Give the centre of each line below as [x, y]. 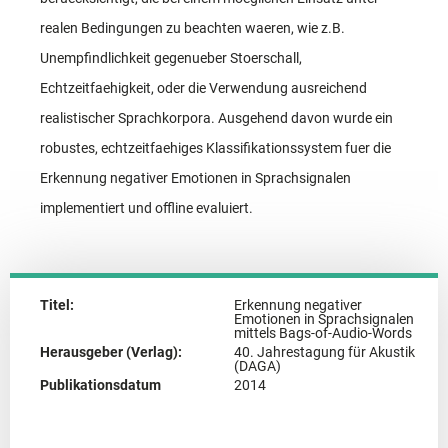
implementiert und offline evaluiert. [146, 207]
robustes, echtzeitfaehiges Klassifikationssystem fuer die [215, 147]
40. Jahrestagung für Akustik [324, 351]
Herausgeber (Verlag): [111, 351]
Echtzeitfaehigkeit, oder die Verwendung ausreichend [203, 87]
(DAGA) [257, 365]
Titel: [57, 304]
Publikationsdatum [100, 384]
